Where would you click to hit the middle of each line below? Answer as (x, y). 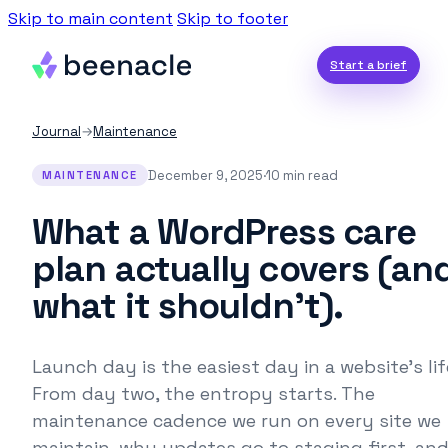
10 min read (301, 175)
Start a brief (368, 65)
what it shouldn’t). (187, 306)
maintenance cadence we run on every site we (236, 420)
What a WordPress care (224, 232)
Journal (56, 131)
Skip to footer (232, 18)
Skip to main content (90, 18)
